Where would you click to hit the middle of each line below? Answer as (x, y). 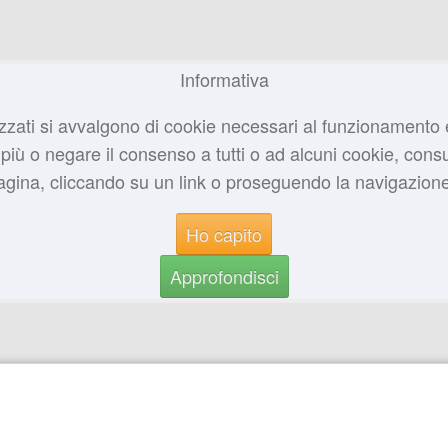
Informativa (224, 79)
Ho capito (224, 233)
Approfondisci (224, 276)
